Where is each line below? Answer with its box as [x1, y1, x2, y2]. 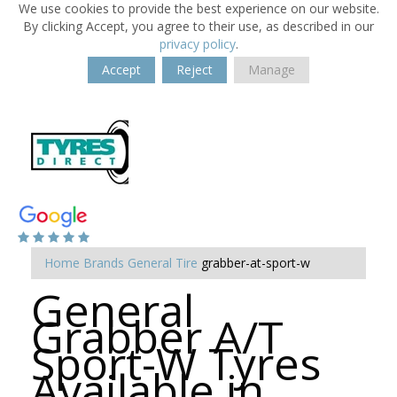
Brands [83, 254, 124, 271]
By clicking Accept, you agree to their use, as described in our [23, 18, 374, 35]
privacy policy [159, 35, 236, 52]
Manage [248, 61, 295, 78]
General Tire [128, 254, 198, 271]
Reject [176, 61, 213, 78]
